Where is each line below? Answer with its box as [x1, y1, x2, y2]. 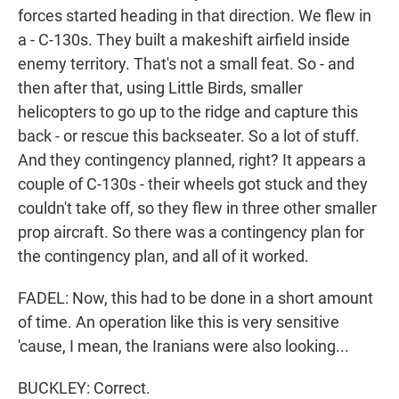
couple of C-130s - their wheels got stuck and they [18, 175, 368, 194]
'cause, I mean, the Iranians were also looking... [18, 337, 349, 356]
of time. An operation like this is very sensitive [18, 313, 339, 332]
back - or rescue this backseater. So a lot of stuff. [18, 126, 360, 146]
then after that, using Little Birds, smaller [18, 78, 303, 98]
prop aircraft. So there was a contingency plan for [18, 223, 364, 242]
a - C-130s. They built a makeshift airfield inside [18, 30, 350, 50]
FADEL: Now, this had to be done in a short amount [18, 289, 373, 308]
